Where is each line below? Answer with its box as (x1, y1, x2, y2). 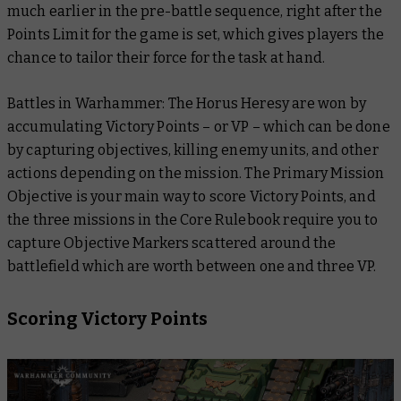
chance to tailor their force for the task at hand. (7, 49, 326, 67)
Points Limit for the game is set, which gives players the (7, 26, 385, 44)
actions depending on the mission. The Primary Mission (7, 165, 385, 183)
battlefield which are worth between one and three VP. (7, 258, 377, 276)
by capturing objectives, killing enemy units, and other (7, 141, 379, 159)
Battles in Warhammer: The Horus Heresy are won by (7, 95, 366, 113)
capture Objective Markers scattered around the (7, 235, 337, 252)
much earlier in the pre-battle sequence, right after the (7, 3, 382, 21)
